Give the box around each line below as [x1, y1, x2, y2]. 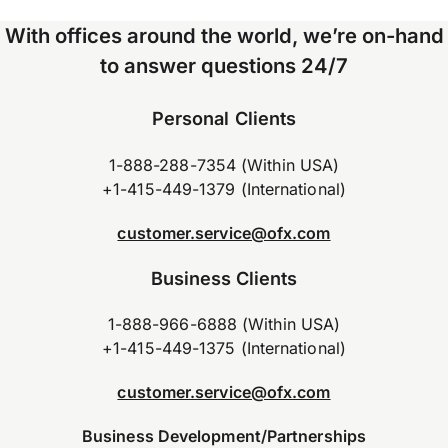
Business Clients [150, 266, 298, 289]
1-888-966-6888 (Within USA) [107, 314, 341, 335]
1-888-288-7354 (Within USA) [108, 154, 340, 175]
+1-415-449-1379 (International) [102, 178, 346, 199]
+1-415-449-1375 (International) [102, 338, 346, 359]
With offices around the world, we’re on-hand [4, 22, 444, 48]
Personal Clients [152, 106, 296, 129]
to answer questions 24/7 [100, 52, 348, 78]
